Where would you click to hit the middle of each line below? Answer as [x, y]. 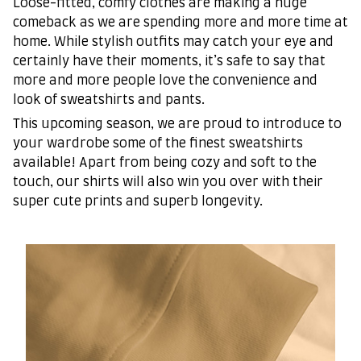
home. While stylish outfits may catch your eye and [173, 41]
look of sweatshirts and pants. [109, 100]
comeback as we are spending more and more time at [180, 22]
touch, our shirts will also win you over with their [168, 183]
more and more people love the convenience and [165, 80]
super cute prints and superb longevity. [138, 202]
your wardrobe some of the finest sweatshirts [158, 144]
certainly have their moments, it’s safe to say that [169, 61]
